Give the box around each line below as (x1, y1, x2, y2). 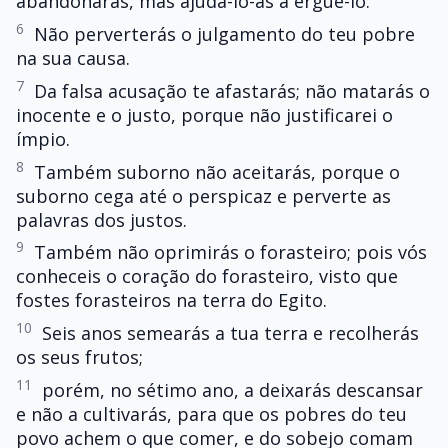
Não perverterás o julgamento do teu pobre (34, 21, 415, 46)
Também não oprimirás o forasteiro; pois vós (34, 240, 427, 265)
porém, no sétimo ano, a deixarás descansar (42, 377, 423, 402)
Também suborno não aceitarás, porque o (34, 159, 400, 184)
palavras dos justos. (16, 207, 187, 232)
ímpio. (16, 126, 70, 151)
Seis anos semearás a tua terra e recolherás (42, 321, 419, 346)
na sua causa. (16, 45, 130, 70)
